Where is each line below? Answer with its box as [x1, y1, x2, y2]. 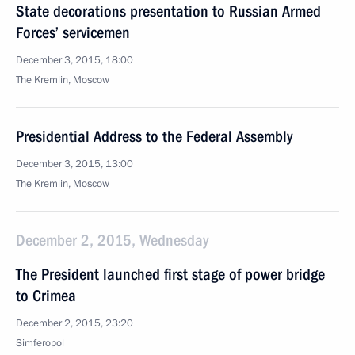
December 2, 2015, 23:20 [16, 316, 133, 330]
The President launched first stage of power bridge [16, 265, 325, 284]
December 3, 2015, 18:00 [16, 53, 133, 67]
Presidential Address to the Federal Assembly [16, 127, 292, 146]
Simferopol [16, 336, 64, 350]
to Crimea [16, 286, 76, 305]
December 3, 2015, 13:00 [16, 157, 133, 171]
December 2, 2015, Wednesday [16, 231, 208, 250]
